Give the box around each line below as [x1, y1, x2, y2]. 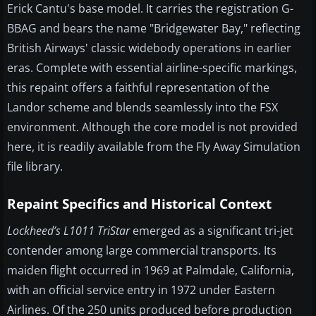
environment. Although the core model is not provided [7, 119, 298, 135]
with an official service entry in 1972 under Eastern [7, 282, 275, 298]
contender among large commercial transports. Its [7, 243, 276, 259]
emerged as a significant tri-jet [130, 223, 293, 239]
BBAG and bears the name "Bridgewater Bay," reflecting [7, 20, 300, 37]
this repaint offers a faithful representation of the [7, 80, 269, 96]
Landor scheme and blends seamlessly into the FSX [7, 99, 278, 116]
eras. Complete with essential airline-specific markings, [7, 60, 297, 76]
